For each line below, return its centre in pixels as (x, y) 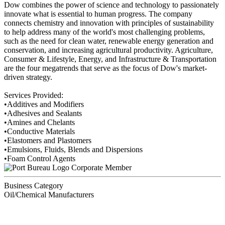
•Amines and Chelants (39, 122)
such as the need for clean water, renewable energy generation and (109, 41)
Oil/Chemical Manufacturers (49, 194)
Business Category (34, 185)
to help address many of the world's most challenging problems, (104, 32)
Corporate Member (101, 167)
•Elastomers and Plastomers (48, 140)
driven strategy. (28, 77)
